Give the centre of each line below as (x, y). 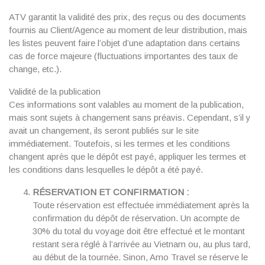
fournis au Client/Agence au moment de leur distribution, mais (128, 30)
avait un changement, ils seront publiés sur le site (104, 130)
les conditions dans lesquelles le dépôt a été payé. (106, 169)
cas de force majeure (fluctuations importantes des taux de (123, 56)
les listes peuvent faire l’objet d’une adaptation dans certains (125, 43)
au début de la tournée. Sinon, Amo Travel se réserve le (140, 257)
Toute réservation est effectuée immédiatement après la (141, 205)
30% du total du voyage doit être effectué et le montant (139, 231)
